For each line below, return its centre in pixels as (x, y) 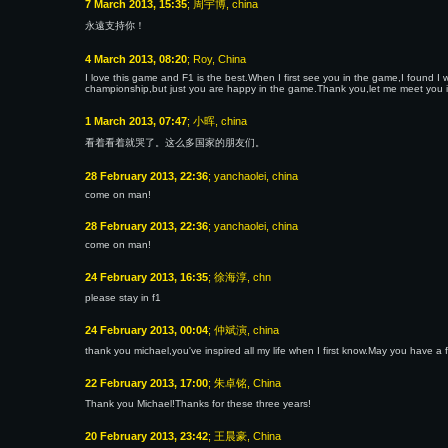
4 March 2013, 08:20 (136, 59)
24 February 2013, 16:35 (146, 277)
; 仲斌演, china (243, 330)
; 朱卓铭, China (244, 383)
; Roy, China (216, 59)
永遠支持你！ (115, 25)
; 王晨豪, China (244, 436)
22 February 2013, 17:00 (146, 383)
